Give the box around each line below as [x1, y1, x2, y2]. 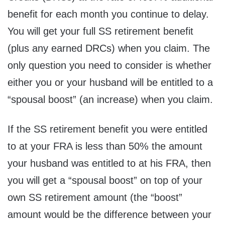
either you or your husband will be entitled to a [8, 77, 213, 88]
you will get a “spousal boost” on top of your [8, 175, 202, 186]
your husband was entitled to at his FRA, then [8, 158, 211, 169]
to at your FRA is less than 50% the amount [8, 141, 202, 152]
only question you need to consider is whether [8, 60, 211, 71]
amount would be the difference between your [8, 209, 211, 220]
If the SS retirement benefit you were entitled [8, 124, 207, 135]
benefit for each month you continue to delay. [8, 9, 209, 20]
